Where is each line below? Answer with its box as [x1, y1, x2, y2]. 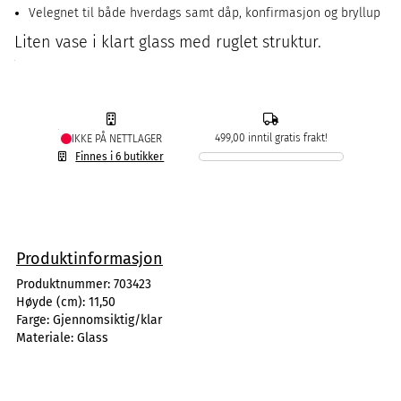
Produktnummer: [16, 277, 114, 292]
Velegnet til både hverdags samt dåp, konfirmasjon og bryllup [29, 5, 380, 21]
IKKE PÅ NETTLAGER [71, 132, 162, 145]
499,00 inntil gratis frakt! [214, 132, 328, 144]
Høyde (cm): [16, 294, 89, 310]
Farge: [16, 312, 53, 328]
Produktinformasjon [16, 249, 163, 269]
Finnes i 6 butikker [75, 150, 165, 163]
